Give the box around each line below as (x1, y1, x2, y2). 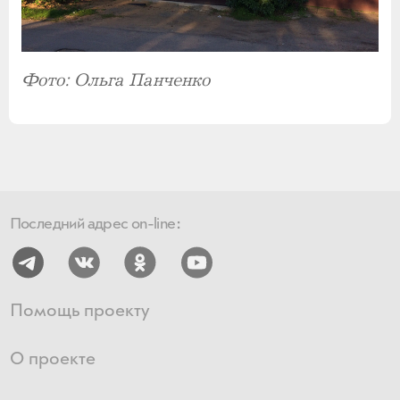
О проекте (9, 348, 96, 371)
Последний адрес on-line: (9, 214, 181, 235)
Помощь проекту (9, 300, 149, 323)
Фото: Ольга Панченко (21, 70, 210, 91)
